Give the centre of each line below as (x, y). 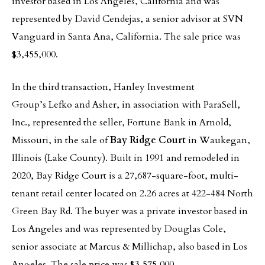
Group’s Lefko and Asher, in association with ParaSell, (126, 105)
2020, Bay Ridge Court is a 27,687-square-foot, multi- (125, 176)
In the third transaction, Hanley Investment (103, 87)
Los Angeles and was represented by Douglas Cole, (119, 229)
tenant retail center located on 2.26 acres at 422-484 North (132, 193)
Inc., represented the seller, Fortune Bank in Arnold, (122, 122)
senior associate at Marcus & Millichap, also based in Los (130, 247)
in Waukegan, (218, 140)
